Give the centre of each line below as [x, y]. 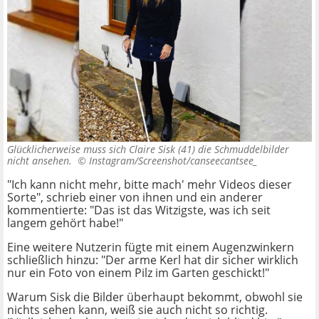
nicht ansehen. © [48, 161]
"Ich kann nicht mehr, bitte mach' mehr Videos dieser [150, 185]
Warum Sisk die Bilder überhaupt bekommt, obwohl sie [155, 297]
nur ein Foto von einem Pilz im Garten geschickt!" [138, 273]
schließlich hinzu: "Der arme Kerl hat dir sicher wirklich [153, 260]
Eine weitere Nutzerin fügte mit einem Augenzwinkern [151, 247]
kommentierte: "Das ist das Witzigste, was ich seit [139, 210]
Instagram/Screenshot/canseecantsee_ [173, 161]
